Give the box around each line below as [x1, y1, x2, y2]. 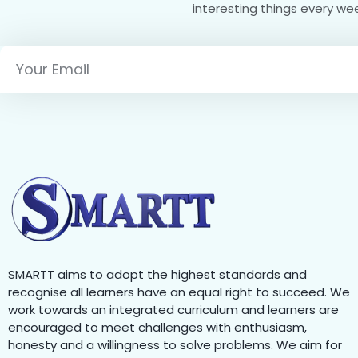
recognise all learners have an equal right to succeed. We [8, 283, 350, 300]
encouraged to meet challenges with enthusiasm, [8, 318, 307, 336]
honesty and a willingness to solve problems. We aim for [8, 336, 342, 353]
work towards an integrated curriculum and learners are [8, 300, 339, 318]
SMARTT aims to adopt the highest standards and [8, 265, 307, 283]
